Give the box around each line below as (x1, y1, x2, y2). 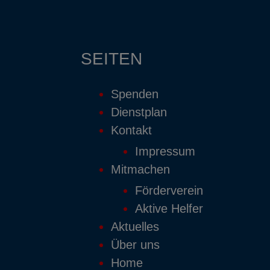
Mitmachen (111, 162, 171, 176)
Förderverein (135, 183, 204, 197)
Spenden (111, 87, 159, 101)
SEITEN (81, 49, 143, 68)
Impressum (135, 144, 196, 158)
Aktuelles (111, 219, 160, 233)
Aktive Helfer (135, 201, 204, 215)
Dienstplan (111, 105, 168, 119)
